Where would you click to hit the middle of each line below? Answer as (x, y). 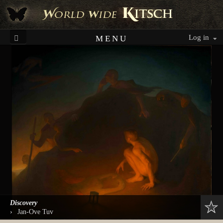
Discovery (24, 203)
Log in (200, 37)
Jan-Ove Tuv (36, 212)
